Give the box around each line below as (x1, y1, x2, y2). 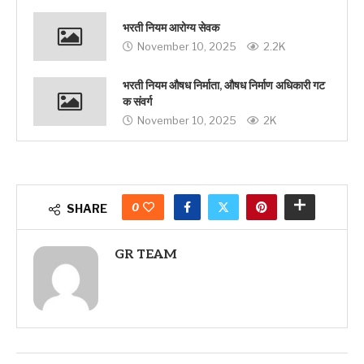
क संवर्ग (123, 94, 152, 109)
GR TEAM (115, 246, 177, 262)
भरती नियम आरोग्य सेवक (123, 21, 219, 36)
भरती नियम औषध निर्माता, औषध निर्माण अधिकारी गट (123, 78, 325, 93)
